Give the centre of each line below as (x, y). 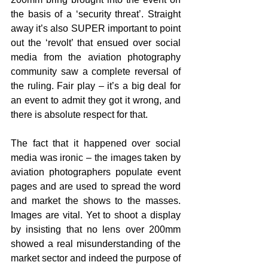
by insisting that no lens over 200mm (96, 230)
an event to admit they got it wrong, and (96, 100)
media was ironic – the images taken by (96, 158)
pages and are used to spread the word (96, 187)
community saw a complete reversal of (96, 72)
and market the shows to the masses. (96, 201)
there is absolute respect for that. (79, 115)
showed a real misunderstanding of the (96, 244)
